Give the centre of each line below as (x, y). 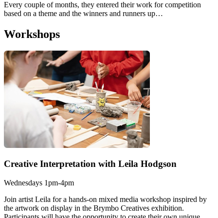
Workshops (32, 34)
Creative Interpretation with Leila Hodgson (90, 164)
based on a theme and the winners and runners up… (83, 13)
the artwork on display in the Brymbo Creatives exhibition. (94, 208)
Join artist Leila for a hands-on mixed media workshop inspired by (105, 200)
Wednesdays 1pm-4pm (39, 183)
